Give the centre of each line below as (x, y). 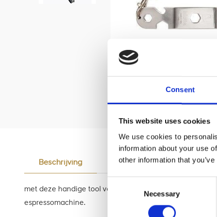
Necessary (162, 194)
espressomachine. (55, 203)
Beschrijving (61, 163)
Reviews (126, 163)
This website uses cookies (164, 121)
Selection (122, 194)
